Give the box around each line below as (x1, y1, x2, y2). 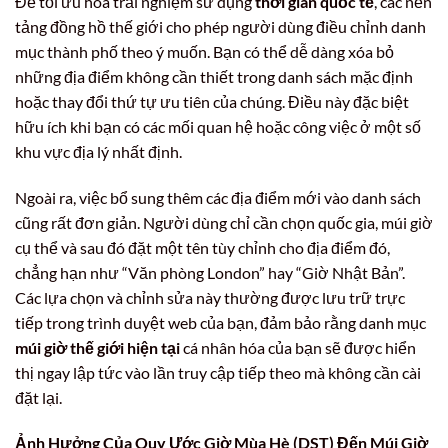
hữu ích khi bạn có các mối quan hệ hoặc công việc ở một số (15, 116, 421, 136)
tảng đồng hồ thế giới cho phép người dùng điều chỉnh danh (15, 16, 426, 36)
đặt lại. (15, 387, 62, 407)
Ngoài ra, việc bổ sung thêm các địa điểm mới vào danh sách (15, 187, 421, 207)
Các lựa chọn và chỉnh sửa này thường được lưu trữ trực (15, 287, 405, 307)
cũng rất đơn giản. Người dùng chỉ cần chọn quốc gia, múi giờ (15, 212, 433, 232)
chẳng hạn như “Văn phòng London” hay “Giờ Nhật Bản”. (15, 262, 405, 282)
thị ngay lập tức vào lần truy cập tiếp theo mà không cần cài (15, 362, 421, 382)
